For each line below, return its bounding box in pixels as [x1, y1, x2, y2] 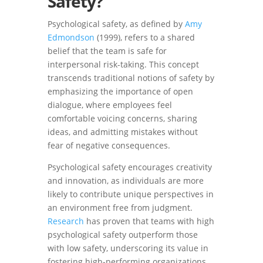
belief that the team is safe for [47, 45, 167, 56]
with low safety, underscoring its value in [47, 242, 208, 254]
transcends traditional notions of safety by [47, 72, 214, 83]
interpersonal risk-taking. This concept [47, 59, 199, 70]
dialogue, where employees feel [47, 99, 172, 110]
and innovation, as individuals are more [47, 175, 204, 186]
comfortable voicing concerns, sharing [47, 113, 197, 124]
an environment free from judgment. [47, 202, 193, 213]
